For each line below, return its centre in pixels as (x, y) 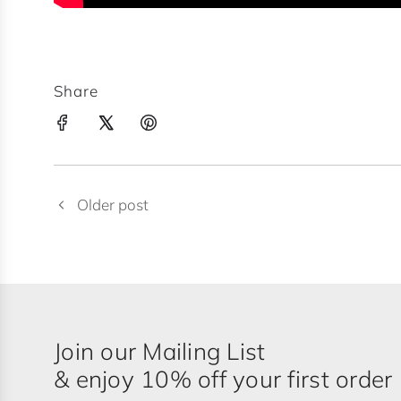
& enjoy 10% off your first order (223, 380)
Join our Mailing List (160, 352)
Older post (113, 205)
